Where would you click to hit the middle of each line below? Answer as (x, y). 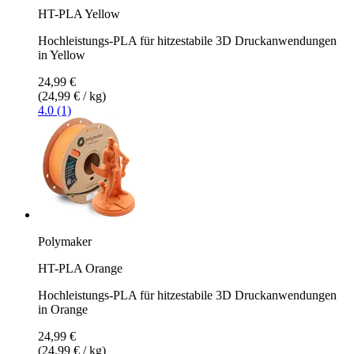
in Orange (63, 309)
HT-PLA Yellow (79, 13)
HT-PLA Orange (80, 268)
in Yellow (62, 55)
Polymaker (65, 241)
